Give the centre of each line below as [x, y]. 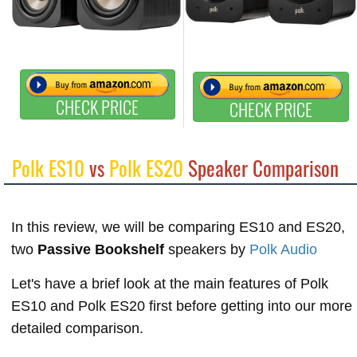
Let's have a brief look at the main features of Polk [170, 283]
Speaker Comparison [261, 167]
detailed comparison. [77, 328]
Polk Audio [283, 249]
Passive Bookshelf [101, 249]
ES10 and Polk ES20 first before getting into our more [182, 306]
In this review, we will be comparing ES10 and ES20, [178, 227]
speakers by [207, 249]
